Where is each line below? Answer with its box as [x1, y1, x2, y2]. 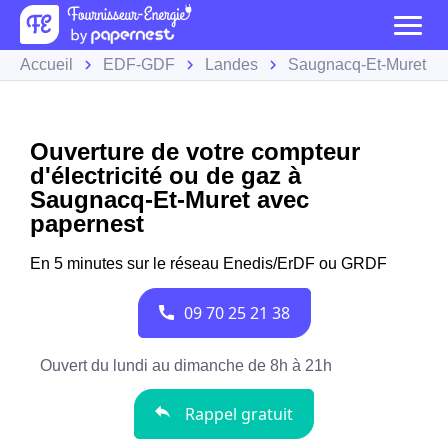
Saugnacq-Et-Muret [288, 56, 426, 73]
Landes [205, 56, 258, 73]
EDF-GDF [103, 56, 175, 73]
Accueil [20, 56, 73, 73]
